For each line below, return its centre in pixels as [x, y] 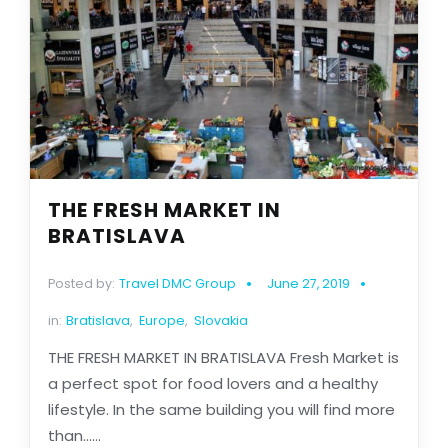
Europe [161, 321]
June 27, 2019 [308, 284]
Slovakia [220, 321]
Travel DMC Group [177, 284]
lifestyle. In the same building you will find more [221, 410]
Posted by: [81, 284]
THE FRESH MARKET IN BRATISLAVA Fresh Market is [223, 358]
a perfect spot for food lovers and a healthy [212, 384]
